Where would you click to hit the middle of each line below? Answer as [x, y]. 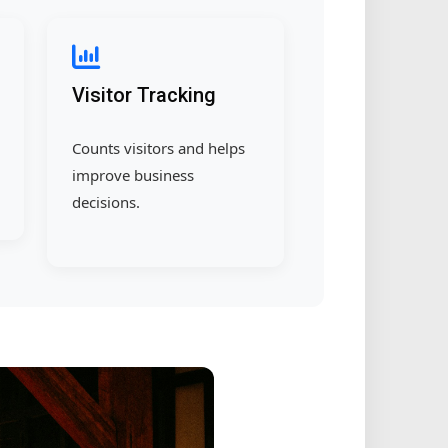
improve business [132, 174]
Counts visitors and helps [158, 147]
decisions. [105, 201]
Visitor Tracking [143, 94]
